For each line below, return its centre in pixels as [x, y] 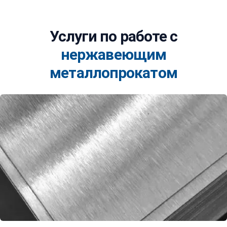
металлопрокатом [113, 73]
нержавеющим [113, 54]
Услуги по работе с [113, 36]
